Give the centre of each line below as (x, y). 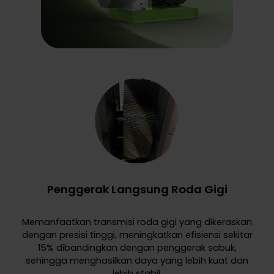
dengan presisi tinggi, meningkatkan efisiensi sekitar (137, 235)
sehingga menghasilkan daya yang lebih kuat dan (137, 261)
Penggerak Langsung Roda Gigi (137, 190)
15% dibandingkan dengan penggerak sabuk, (137, 248)
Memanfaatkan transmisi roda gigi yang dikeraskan (137, 222)
